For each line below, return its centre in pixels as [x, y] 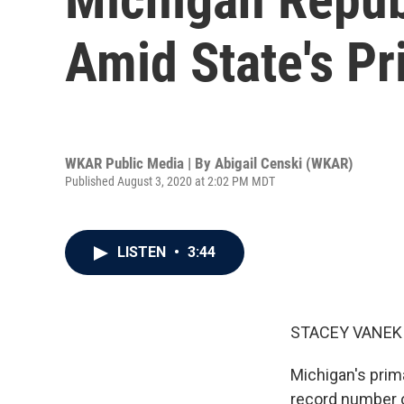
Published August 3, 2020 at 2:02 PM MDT [170, 181]
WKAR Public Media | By [140, 163]
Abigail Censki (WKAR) [284, 163]
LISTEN [143, 252]
